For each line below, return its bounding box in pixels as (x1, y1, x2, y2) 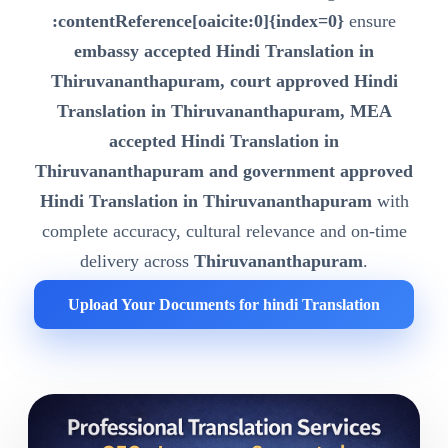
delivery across (80, 251, 194, 272)
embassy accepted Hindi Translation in (74, 41, 374, 62)
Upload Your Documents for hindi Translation (68, 296, 380, 314)
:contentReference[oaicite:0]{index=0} (52, 11, 344, 32)
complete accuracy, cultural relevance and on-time (41, 221, 407, 242)
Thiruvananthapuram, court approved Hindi (50, 71, 398, 92)
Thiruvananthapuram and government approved (35, 161, 413, 182)
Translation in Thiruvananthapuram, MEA (56, 101, 392, 122)
